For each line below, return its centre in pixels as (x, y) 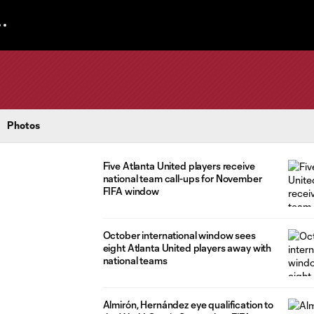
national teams (135, 260)
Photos (23, 125)
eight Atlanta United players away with (187, 247)
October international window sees (179, 235)
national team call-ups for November (182, 178)
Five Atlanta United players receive (179, 166)
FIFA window (131, 191)
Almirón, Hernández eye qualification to (188, 304)
